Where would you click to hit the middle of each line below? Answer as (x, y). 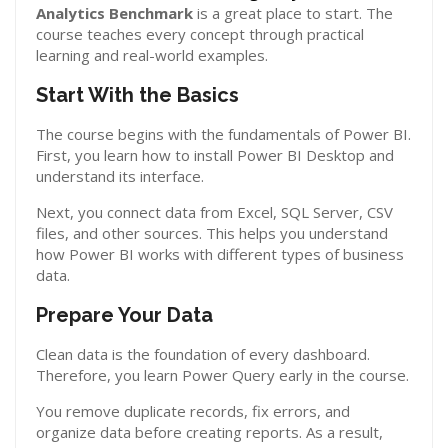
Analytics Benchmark (114, 13)
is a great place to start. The (293, 13)
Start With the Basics (137, 95)
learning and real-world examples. (152, 55)
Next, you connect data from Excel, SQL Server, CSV (214, 212)
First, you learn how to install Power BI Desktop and (215, 155)
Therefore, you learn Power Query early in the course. (222, 375)
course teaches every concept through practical (200, 34)
